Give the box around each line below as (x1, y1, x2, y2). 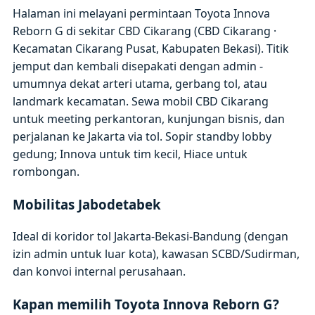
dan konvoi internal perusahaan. (13, 264, 186, 280)
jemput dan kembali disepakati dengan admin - (13, 58, 264, 74)
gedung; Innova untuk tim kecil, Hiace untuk (13, 146, 248, 162)
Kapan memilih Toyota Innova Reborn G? (13, 295, 280, 314)
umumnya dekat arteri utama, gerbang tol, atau (13, 75, 268, 91)
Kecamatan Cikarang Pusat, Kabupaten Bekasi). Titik (13, 40, 290, 56)
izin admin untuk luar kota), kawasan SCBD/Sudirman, (13, 246, 300, 262)
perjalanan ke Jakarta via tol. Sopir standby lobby (13, 128, 272, 144)
